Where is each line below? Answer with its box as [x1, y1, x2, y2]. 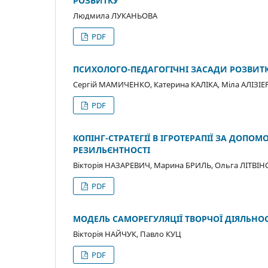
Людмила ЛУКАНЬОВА [73, 10, 157, 22]
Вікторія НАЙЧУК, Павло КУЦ [73, 229, 181, 240]
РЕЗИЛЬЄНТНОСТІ [73, 144, 150, 156]
